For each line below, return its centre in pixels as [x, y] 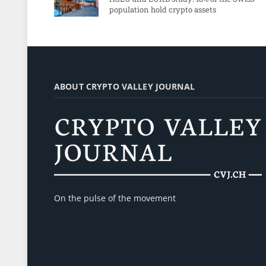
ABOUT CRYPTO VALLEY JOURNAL [124, 87]
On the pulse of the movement [115, 198]
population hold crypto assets [163, 10]
